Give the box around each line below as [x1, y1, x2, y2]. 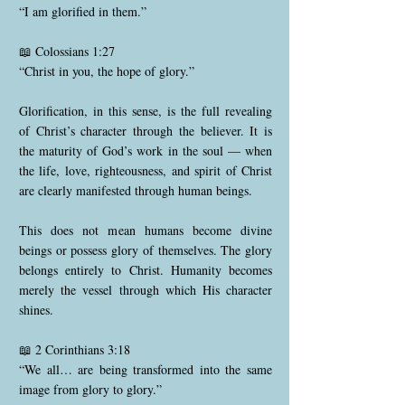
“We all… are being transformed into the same [19, 361, 272, 378]
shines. [19, 301, 53, 318]
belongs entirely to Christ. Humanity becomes [19, 261, 272, 278]
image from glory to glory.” [19, 381, 162, 398]
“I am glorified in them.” [19, 3, 146, 20]
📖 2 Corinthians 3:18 [19, 341, 130, 358]
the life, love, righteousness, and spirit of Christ [19, 162, 272, 179]
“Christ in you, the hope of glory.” [19, 62, 194, 80]
